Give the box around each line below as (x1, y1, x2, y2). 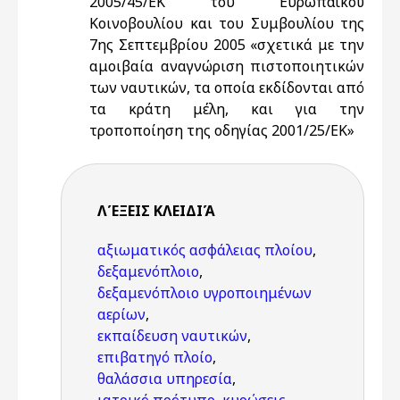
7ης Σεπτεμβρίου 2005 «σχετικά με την (89, 35, 364, 54)
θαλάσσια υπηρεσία (97, 369, 232, 388)
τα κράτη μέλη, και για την (89, 99, 364, 119)
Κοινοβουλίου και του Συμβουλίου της (89, 13, 364, 33)
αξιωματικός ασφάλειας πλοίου (97, 240, 312, 260)
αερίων (97, 304, 146, 324)
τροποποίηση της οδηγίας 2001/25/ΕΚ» (89, 121, 354, 140)
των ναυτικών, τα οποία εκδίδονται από (89, 78, 364, 97)
